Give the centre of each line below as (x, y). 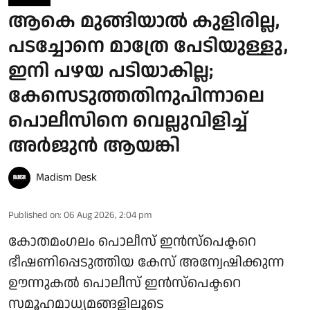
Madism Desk (66, 177)
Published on (34, 215)
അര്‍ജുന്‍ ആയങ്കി (94, 146)
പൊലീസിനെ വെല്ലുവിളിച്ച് (128, 121)
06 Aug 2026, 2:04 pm (108, 215)
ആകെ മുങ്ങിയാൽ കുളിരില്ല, (144, 21)
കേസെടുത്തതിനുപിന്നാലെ (136, 96)
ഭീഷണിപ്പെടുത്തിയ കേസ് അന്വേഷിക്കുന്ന (146, 262)
